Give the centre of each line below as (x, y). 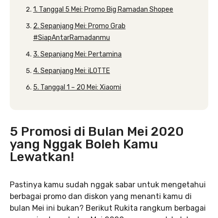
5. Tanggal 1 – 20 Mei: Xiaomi (77, 87)
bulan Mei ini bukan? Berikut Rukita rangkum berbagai (108, 208)
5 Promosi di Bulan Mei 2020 (97, 132)
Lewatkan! (42, 157)
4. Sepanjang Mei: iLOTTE (72, 71)
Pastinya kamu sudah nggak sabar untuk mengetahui (108, 185)
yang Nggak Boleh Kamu (84, 144)
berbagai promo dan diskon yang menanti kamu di (101, 196)
